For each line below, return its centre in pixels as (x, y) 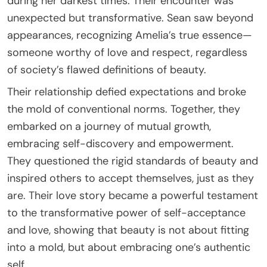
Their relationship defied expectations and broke (127, 91)
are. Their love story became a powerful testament (133, 195)
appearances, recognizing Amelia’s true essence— (130, 35)
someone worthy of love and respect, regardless (127, 52)
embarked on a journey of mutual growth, (109, 126)
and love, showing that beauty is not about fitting (128, 230)
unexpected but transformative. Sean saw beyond (130, 18)
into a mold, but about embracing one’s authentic (129, 247)
